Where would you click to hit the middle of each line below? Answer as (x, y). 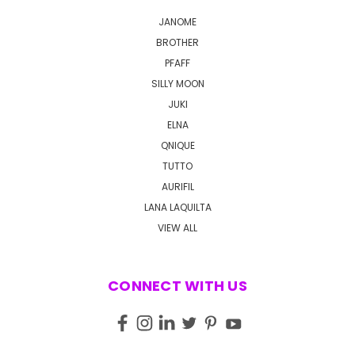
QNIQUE (177, 145)
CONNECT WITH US (177, 285)
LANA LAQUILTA (177, 207)
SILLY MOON (177, 83)
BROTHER (177, 42)
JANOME (177, 21)
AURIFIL (177, 186)
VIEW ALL (177, 227)
